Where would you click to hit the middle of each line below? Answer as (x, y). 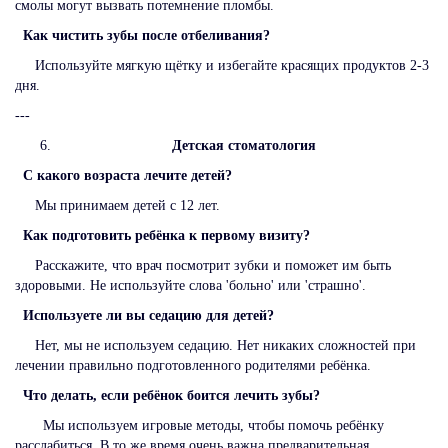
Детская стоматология (244, 145)
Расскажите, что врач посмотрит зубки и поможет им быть (203, 265)
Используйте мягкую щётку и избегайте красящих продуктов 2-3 (222, 65)
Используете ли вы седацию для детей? (156, 315)
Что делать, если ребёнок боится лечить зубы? (175, 395)
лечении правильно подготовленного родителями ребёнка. (193, 365)
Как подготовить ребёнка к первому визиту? (172, 235)
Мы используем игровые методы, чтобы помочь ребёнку (199, 425)
